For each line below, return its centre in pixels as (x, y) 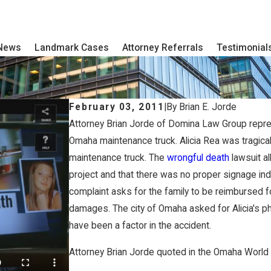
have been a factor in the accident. (140, 225)
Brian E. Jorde (208, 107)
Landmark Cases (72, 48)
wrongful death (198, 158)
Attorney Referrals (163, 48)
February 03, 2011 (116, 107)
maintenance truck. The (118, 158)
